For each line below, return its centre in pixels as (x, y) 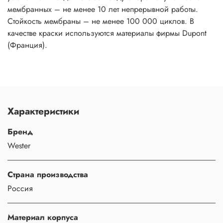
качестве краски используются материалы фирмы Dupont (107, 33)
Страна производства (48, 174)
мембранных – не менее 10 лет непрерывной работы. (103, 9)
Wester (19, 145)
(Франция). (27, 45)
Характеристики (43, 111)
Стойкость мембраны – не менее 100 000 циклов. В (101, 21)
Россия (20, 188)
